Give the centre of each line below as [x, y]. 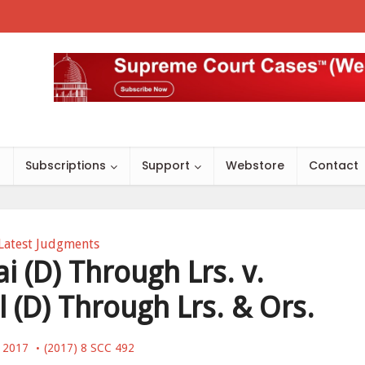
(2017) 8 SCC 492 [89, 348]
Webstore [255, 165]
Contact [334, 165]
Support [166, 165]
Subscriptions [66, 165]
